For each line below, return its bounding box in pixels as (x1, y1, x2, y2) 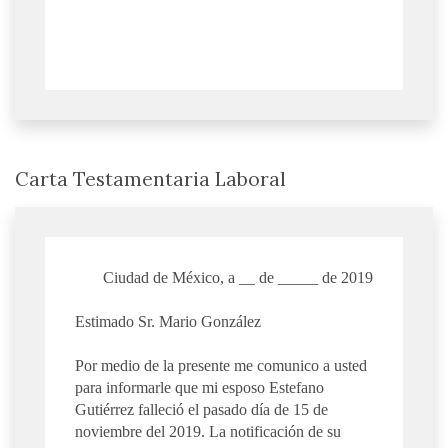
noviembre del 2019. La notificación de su (75, 423, 341, 441)
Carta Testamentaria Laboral (15, 166, 286, 191)
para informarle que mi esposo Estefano (75, 379, 324, 397)
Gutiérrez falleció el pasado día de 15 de (75, 401, 328, 419)
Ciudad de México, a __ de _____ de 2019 (103, 268, 373, 286)
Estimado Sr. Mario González (75, 312, 261, 330)
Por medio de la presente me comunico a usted (75, 357, 367, 375)
